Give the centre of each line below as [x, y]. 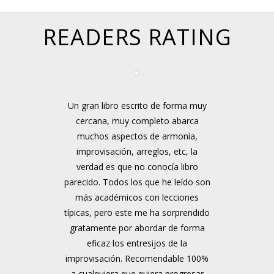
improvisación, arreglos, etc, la [137, 151]
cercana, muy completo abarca [137, 120]
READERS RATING [137, 37]
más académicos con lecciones [137, 197]
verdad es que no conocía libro [137, 166]
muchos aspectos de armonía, [137, 136]
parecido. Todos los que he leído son [137, 182]
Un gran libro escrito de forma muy [137, 105]
